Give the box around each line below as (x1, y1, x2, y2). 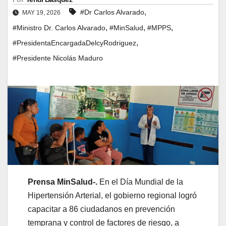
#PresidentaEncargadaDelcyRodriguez (13, 38, 136, 47)
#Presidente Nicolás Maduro (13, 53, 103, 62)
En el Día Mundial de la (97, 177, 183, 186)
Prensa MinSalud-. (28, 177, 97, 186)
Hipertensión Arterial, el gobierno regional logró (28, 191, 197, 200)
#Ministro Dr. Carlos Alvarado (13, 23, 105, 32)
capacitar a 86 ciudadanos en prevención (28, 204, 175, 213)
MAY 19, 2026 (21, 9, 62, 16)
